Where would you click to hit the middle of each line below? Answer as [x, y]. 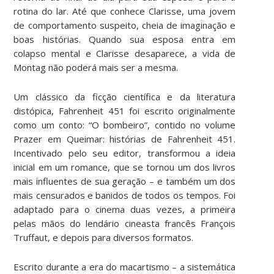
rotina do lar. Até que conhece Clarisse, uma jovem [125, 11]
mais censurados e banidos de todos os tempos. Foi [125, 195]
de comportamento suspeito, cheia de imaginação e [125, 25]
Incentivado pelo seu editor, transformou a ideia [125, 153]
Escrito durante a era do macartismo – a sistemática [125, 266]
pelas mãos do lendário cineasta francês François [125, 223]
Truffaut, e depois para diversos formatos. [104, 237]
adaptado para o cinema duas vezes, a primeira [125, 209]
